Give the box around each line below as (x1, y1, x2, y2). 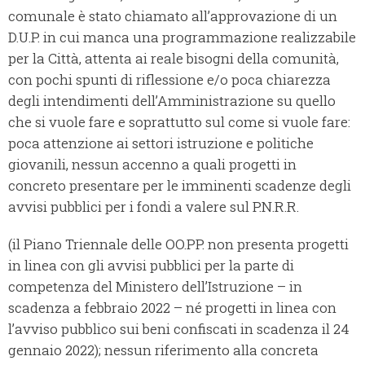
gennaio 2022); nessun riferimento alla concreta (8, 341, 319, 360)
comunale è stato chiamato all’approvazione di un (8, 7, 337, 26)
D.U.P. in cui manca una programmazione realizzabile (8, 28, 356, 47)
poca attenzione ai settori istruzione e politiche (8, 134, 314, 153)
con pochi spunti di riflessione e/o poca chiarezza (8, 70, 331, 90)
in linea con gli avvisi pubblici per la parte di (8, 256, 294, 275)
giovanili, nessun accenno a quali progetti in (8, 155, 297, 174)
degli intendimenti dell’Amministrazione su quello (8, 91, 336, 111)
